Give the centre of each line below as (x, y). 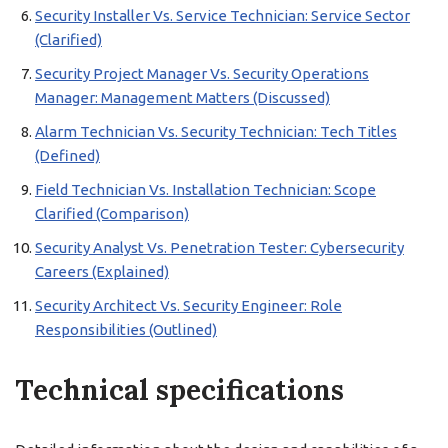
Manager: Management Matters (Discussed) (182, 97)
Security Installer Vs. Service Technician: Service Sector (222, 15)
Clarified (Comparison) (112, 213)
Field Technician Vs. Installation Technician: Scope (205, 189)
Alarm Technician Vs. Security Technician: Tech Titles (216, 131)
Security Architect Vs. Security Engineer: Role (188, 305)
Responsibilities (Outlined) (126, 329)
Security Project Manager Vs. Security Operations (202, 73)
